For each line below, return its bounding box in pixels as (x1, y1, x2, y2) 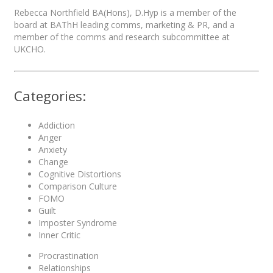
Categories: (14, 86, 86, 105)
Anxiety (38, 144, 67, 156)
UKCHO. (14, 43, 46, 55)
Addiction (38, 119, 75, 132)
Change (38, 156, 68, 168)
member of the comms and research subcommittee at (14, 30, 230, 43)
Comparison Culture (38, 180, 117, 193)
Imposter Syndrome (38, 217, 117, 229)
